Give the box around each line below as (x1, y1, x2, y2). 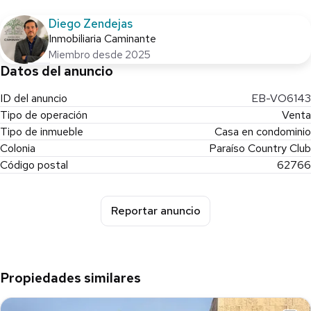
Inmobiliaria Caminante (49, 31, 156, 46)
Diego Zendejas (49, 15, 133, 31)
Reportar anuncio (110, 203, 201, 219)
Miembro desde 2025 (49, 47, 151, 62)
